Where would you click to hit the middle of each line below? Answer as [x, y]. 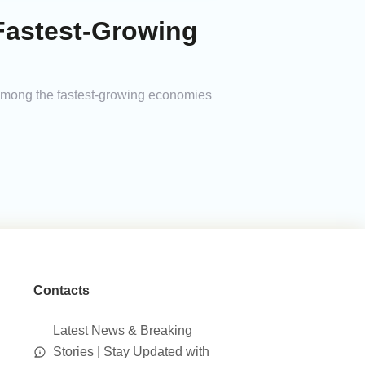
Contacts [61, 291]
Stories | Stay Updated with [131, 352]
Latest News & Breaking [122, 331]
